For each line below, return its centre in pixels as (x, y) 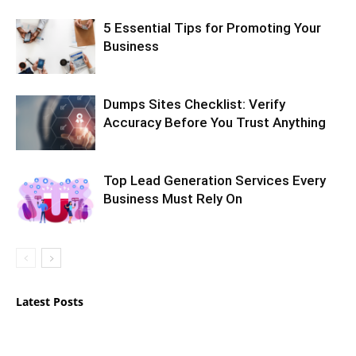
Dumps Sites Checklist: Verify (194, 104)
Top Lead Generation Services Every (215, 181)
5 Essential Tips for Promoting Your (212, 28)
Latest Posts (50, 302)
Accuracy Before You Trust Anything (215, 123)
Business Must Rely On (173, 199)
